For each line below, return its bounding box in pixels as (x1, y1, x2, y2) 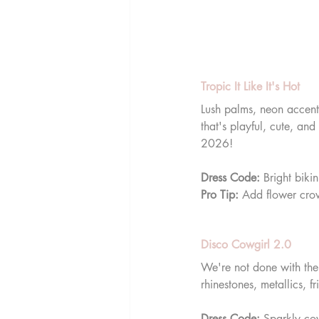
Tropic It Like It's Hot (201, 78, 300, 94)
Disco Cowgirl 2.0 (201, 236, 291, 252)
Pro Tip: (201, 187, 239, 202)
